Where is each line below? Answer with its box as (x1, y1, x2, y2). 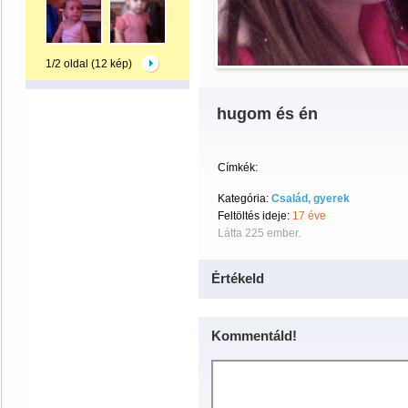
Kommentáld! (211, 328, 297, 343)
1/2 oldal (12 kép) (46, 57, 133, 70)
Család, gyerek (271, 192, 350, 205)
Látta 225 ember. (218, 227, 301, 240)
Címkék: (218, 161, 258, 174)
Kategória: (218, 192, 271, 205)
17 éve (292, 209, 326, 222)
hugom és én (217, 105, 318, 123)
